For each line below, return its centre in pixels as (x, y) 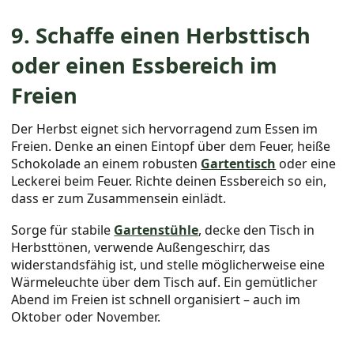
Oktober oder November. (86, 317)
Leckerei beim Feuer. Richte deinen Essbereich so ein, (169, 181)
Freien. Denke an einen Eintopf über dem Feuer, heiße (171, 147)
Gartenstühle (156, 230)
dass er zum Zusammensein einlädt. (119, 199)
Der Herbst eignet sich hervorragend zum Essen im (165, 129)
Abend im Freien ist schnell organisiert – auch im (156, 300)
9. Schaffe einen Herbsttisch (161, 36)
